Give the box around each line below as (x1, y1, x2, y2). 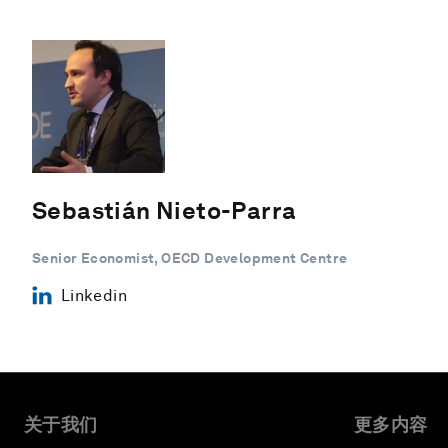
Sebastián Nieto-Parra (32, 195, 297, 225)
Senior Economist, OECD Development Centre (32, 249, 348, 266)
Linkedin (60, 285, 127, 305)
